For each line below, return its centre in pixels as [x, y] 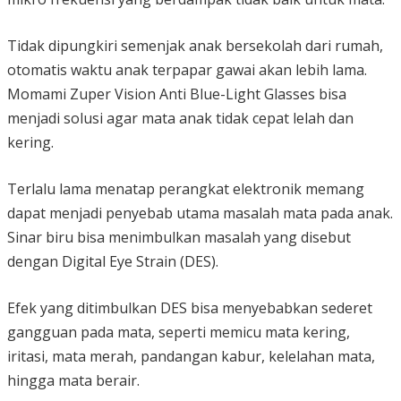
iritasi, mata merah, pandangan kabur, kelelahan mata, [191, 356]
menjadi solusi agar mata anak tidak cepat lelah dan [180, 118]
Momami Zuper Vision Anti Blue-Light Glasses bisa [177, 94]
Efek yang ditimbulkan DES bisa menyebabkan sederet [190, 307]
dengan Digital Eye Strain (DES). [113, 261]
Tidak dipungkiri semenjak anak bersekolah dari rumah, [195, 45]
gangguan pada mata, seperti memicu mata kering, [179, 332]
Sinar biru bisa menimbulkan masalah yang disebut [179, 237]
